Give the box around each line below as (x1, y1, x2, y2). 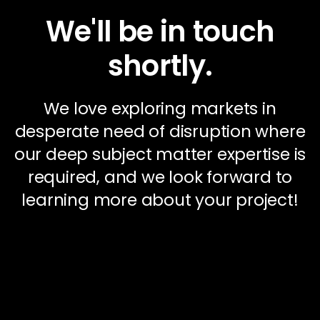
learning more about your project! (21, 189, 299, 211)
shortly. (107, 46, 213, 86)
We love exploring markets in (44, 97, 276, 120)
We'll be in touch (45, 11, 275, 51)
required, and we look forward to (27, 166, 293, 189)
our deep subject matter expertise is (14, 143, 306, 166)
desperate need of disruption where (14, 120, 306, 143)
